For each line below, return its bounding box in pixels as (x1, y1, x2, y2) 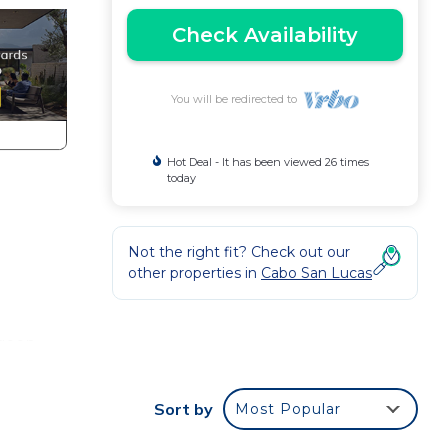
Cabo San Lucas (261, 264, 372, 282)
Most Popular (235, 400, 341, 418)
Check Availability (172, 23, 358, 47)
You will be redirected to (170, 92, 303, 106)
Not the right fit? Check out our (128, 243, 350, 261)
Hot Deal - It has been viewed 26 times (166, 155, 369, 169)
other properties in (128, 264, 261, 282)
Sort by (154, 399, 213, 419)
